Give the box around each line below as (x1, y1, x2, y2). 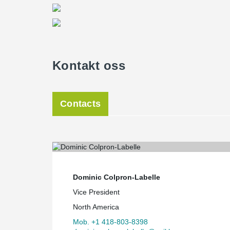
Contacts (60, 99, 101, 109)
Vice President (73, 187, 120, 196)
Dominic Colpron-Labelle (73, 172, 160, 181)
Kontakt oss (52, 59, 126, 72)
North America (73, 202, 119, 211)
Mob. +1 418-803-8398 (73, 217, 148, 226)
